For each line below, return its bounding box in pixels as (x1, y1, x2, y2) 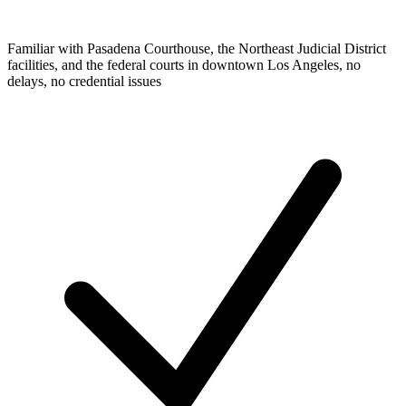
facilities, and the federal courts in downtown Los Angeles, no (7, 57, 361, 73)
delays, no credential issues (7, 73, 161, 90)
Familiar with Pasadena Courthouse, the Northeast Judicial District (7, 41, 386, 57)
